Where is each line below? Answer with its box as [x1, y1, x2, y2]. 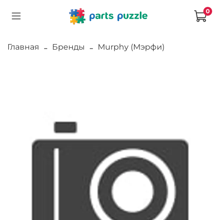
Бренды [52, 42, 85, 52]
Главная [7, 42, 39, 52]
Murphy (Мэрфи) [98, 42, 165, 52]
